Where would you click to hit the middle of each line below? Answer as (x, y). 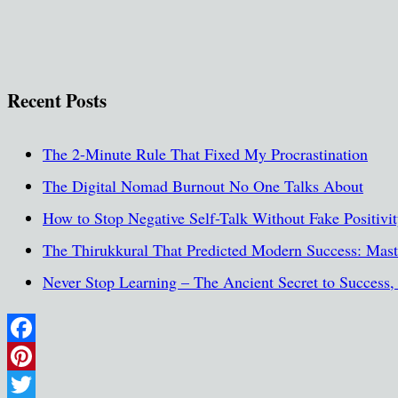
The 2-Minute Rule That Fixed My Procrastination (205, 154)
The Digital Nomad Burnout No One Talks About (203, 186)
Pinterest (35, 385)
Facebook (38, 357)
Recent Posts (57, 100)
